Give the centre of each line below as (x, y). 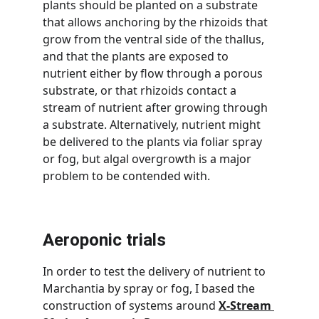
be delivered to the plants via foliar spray (154, 142)
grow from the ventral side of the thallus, (155, 39)
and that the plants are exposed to (137, 56)
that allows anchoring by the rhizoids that (157, 22)
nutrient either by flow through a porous (154, 73)
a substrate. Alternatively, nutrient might (153, 125)
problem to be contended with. (126, 176)
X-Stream (246, 305)
